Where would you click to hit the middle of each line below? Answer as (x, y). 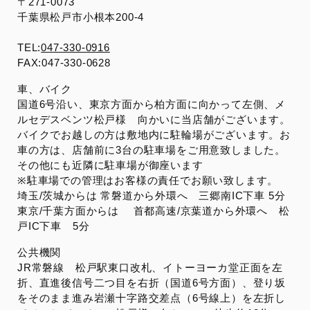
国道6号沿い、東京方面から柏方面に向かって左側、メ (152, 104)
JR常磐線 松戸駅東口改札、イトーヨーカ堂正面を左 (150, 267)
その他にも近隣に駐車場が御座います (110, 165)
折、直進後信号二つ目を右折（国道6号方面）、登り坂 (152, 282)
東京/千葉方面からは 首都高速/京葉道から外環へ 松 (154, 210)
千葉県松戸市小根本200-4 (81, 17)
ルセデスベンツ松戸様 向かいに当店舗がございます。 (154, 119)
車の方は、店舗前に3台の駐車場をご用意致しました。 (152, 149)
